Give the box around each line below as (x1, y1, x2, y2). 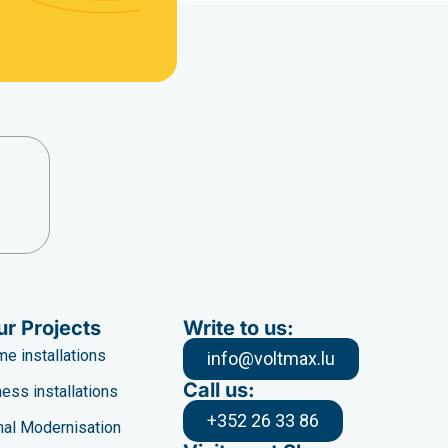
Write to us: (183, 315, 295, 340)
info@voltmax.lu (207, 347, 336, 369)
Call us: (183, 377, 256, 402)
